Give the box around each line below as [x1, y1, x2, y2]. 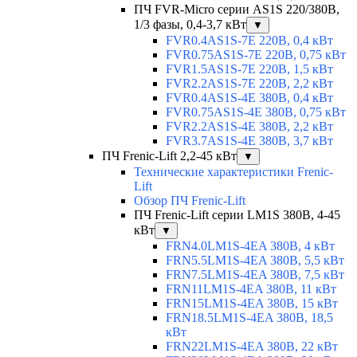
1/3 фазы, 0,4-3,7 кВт [134, 18, 246, 32]
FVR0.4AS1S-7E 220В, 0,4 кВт [166, 33, 333, 48]
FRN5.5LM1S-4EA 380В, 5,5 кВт [166, 253, 344, 268]
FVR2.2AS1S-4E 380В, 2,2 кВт [166, 120, 333, 134]
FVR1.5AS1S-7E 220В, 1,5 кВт [166, 62, 333, 76]
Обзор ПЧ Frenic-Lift [134, 194, 245, 208]
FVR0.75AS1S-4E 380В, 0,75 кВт [166, 105, 346, 120]
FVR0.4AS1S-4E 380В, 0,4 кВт [166, 91, 333, 105]
